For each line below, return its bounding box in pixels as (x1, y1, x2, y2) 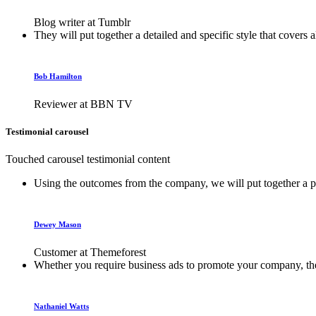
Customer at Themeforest (34, 246, 146, 259)
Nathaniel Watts (34, 302, 89, 311)
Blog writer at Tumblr (34, 16, 130, 29)
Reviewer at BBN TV (34, 97, 133, 110)
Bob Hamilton (34, 72, 82, 80)
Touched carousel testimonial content (6, 153, 170, 166)
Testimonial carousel (6, 126, 89, 138)
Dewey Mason (34, 220, 81, 229)
